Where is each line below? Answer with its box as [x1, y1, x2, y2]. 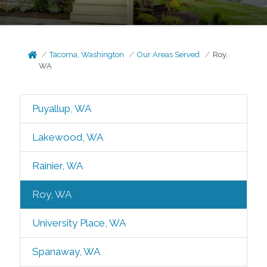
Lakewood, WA [32, 131, 103, 143]
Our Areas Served [137, 50, 200, 59]
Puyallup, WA [32, 103, 91, 114]
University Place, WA [32, 217, 126, 229]
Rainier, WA [32, 160, 83, 172]
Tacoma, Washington [49, 50, 125, 59]
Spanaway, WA [32, 246, 100, 257]
